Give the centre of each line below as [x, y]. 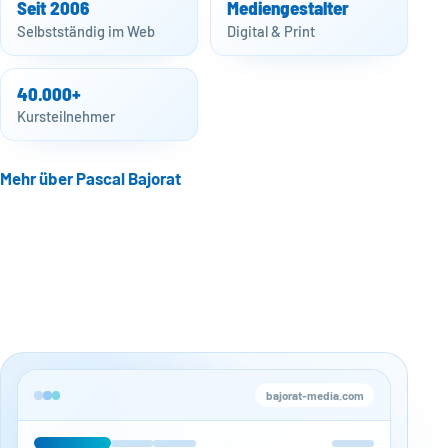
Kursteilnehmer [66, 116]
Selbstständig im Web [86, 30]
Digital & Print [271, 30]
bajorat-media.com [314, 395]
